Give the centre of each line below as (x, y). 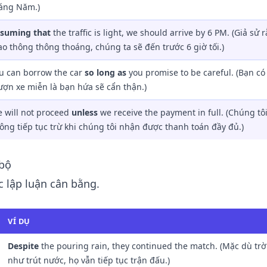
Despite (23, 246)
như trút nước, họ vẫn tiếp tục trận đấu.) (89, 260)
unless (85, 112)
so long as (105, 72)
